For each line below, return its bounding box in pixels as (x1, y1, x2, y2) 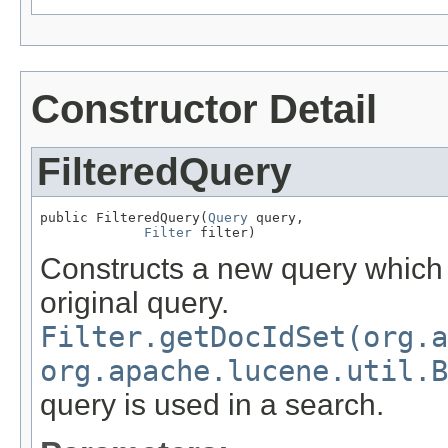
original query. (40, 286, 229, 320)
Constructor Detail (31, 86, 377, 131)
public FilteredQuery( (40, 209, 208, 225)
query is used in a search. (40, 388, 384, 422)
